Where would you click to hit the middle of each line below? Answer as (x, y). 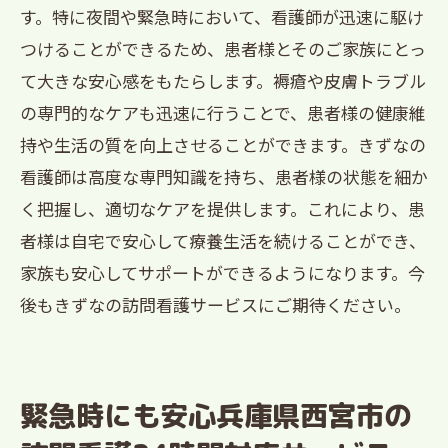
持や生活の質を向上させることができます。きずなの (223, 144)
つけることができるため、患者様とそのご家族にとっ (223, 48)
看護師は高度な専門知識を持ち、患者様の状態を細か (224, 176)
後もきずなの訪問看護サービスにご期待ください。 (215, 304)
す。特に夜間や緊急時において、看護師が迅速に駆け (222, 16)
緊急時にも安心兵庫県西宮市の (216, 415)
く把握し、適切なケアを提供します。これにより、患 (222, 208)
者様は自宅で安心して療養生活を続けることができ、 (223, 240)
